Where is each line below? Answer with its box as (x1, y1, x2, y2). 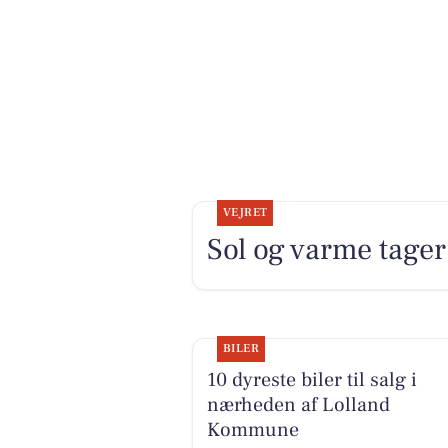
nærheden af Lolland (206, 392, 390, 419)
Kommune (206, 417, 299, 444)
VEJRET (222, 205, 268, 221)
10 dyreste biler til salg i (206, 367, 417, 394)
